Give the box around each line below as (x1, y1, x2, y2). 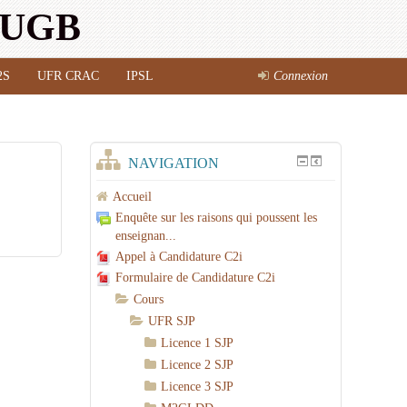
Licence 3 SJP (161, 380, 234, 393)
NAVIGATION (128, 155, 220, 171)
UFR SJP (148, 314, 196, 328)
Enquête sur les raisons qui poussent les (115, 211, 318, 224)
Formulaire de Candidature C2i (115, 271, 276, 284)
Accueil (113, 190, 153, 203)
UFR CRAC (37, 69, 99, 83)
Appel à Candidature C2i (115, 250, 243, 263)
